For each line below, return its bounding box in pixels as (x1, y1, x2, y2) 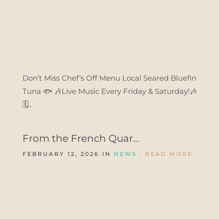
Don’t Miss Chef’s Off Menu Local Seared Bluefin (22, 73, 197, 83)
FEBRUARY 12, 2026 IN (22, 151, 114, 157)
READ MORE (145, 151, 193, 157)
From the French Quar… (22, 132, 139, 144)
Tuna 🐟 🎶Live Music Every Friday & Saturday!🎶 (22, 87, 197, 96)
